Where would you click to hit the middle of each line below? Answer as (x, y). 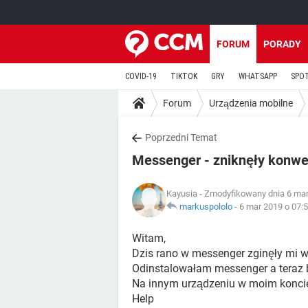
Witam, (149, 238)
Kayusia (182, 194)
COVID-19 (141, 76)
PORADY (282, 44)
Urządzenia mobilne (251, 103)
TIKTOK (184, 76)
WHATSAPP (258, 76)
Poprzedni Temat (181, 137)
